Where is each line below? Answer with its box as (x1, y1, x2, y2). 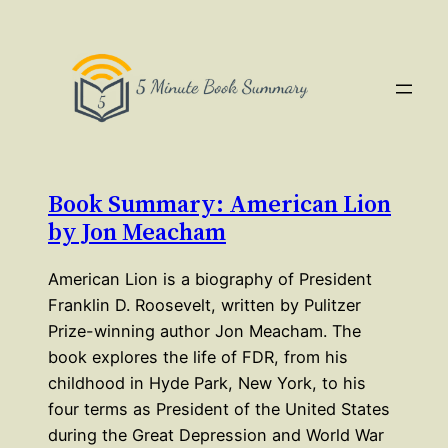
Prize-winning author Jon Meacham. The (48, 321, 361, 342)
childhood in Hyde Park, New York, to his (48, 373, 366, 394)
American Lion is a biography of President (48, 269, 372, 290)
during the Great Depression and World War (48, 425, 384, 446)
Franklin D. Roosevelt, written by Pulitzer (48, 295, 361, 316)
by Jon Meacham (48, 215, 226, 249)
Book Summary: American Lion (48, 187, 391, 221)
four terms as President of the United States (48, 399, 390, 420)
